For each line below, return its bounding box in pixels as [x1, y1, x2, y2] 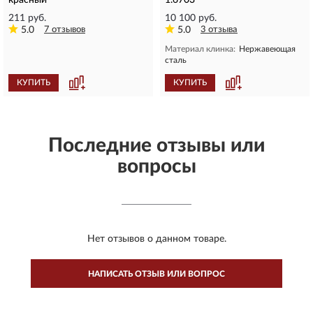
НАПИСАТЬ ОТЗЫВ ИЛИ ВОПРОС [88, 269, 225, 278]
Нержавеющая [239, 44, 296, 53]
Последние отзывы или [48, 135, 265, 155]
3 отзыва [201, 24, 238, 34]
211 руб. [8, 13, 46, 23]
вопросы [117, 156, 196, 176]
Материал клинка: [165, 44, 235, 53]
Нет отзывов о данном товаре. [87, 233, 226, 244]
